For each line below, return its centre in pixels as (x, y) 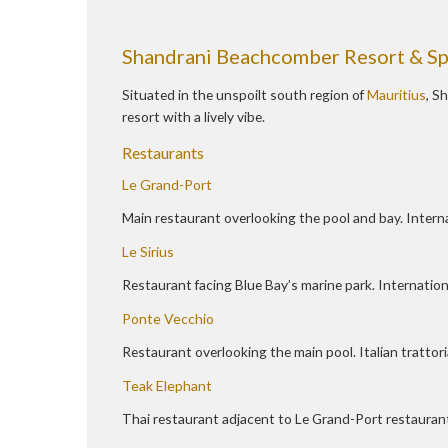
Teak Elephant (167, 386)
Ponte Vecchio (168, 319)
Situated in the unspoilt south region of (244, 95)
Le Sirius (148, 252)
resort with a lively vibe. (193, 117)
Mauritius (396, 95)
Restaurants (164, 153)
